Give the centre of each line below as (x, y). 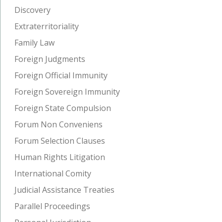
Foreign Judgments (50, 59)
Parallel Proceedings (52, 206)
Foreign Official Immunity (61, 75)
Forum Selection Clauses (60, 140)
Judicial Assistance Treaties (64, 190)
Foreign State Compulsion (63, 108)
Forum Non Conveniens (58, 124)
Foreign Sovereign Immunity (67, 91)
